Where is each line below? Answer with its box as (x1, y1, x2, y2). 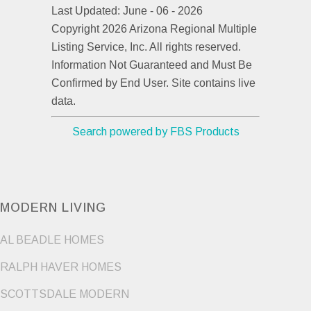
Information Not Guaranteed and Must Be (51, 58, 252, 71)
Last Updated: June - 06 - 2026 (51, 4, 203, 17)
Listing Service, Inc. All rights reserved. (51, 40, 241, 53)
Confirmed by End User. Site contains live (51, 76, 255, 89)
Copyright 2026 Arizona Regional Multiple (51, 22, 257, 35)
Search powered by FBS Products (72, 125, 239, 137)
